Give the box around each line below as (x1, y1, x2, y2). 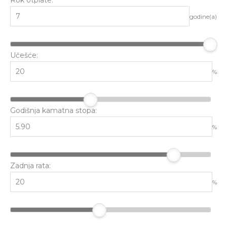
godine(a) (190, 12, 217, 20)
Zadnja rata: (10, 161, 51, 170)
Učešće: (10, 51, 38, 60)
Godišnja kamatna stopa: (10, 106, 97, 115)
